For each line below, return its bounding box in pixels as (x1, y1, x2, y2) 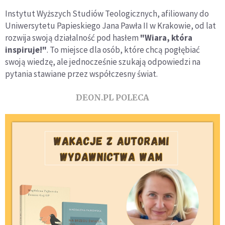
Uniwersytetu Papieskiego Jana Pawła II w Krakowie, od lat (5, 20, 216, 31)
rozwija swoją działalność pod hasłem (5, 32, 140, 43)
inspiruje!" (5, 44, 47, 55)
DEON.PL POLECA (76, 92, 149, 102)
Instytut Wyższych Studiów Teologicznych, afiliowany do (5, 8, 209, 19)
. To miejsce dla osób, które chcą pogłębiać (47, 44, 200, 55)
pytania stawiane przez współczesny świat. (5, 68, 158, 79)
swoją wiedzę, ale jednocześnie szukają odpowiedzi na (5, 56, 200, 67)
